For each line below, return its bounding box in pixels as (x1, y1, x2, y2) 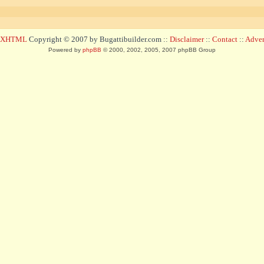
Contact (212, 35, 237, 44)
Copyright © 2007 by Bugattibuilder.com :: (27, 35, 170, 44)
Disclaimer (170, 35, 204, 44)
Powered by (48, 47, 82, 53)
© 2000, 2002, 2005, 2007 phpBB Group (101, 47, 216, 53)
